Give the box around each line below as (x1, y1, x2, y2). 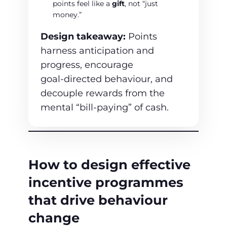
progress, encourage (41, 59, 133, 71)
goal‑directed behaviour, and (41, 73, 173, 85)
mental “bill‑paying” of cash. (41, 102, 169, 113)
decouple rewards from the (41, 88, 165, 99)
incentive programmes (28, 174, 183, 191)
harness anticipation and (41, 45, 154, 57)
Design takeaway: (41, 31, 126, 43)
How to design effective (28, 157, 191, 173)
